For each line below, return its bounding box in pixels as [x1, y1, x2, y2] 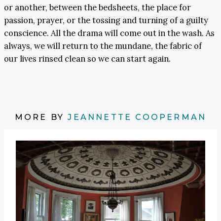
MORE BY [14, 112, 68, 122]
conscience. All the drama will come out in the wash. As [4, 28, 215, 39]
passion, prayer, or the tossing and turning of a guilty [4, 15, 208, 26]
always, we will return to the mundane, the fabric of [4, 40, 202, 52]
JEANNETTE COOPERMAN [68, 112, 207, 122]
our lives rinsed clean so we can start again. [4, 53, 171, 65]
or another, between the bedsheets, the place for [4, 2, 191, 13]
